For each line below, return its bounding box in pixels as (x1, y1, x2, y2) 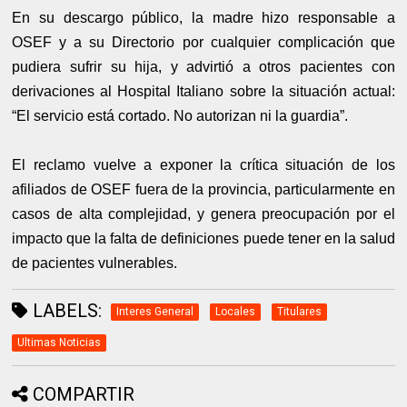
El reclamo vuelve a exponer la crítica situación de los (12, 157, 395, 174)
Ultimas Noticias (17, 336, 102, 350)
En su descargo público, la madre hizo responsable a (12, 10, 395, 26)
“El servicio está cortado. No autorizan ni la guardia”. (12, 108, 349, 124)
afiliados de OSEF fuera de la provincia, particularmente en (12, 182, 395, 198)
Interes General (116, 305, 194, 319)
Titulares (277, 305, 323, 319)
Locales (215, 305, 256, 319)
